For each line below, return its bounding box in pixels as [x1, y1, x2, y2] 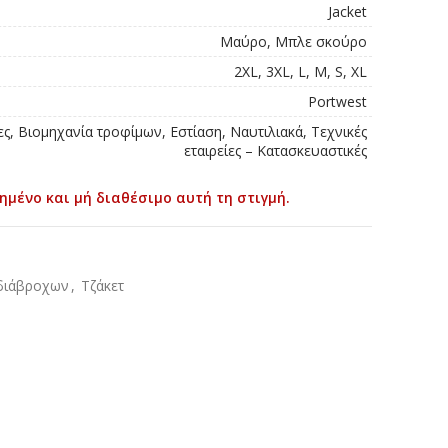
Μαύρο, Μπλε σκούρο [220, 32, 367, 51]
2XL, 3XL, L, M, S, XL [234, 62, 367, 81]
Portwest [308, 92, 367, 111]
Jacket [328, 2, 367, 21]
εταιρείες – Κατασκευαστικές [184, 141, 367, 160]
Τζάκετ [81, 276, 124, 295]
